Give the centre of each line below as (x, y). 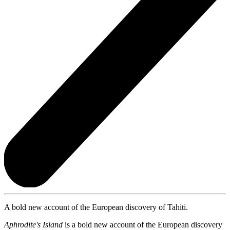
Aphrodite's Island (33, 224)
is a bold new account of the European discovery (142, 224)
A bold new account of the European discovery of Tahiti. (96, 207)
